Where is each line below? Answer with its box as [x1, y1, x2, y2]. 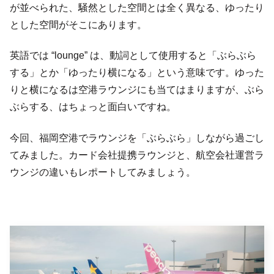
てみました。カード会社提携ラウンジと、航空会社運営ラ [10, 149, 264, 160]
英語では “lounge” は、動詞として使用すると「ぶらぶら [10, 50, 256, 61]
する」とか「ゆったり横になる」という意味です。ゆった [10, 67, 264, 78]
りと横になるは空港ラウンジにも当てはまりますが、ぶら [10, 84, 264, 95]
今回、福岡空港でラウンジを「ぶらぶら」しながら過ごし [10, 132, 264, 143]
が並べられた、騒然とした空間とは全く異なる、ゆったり [10, 2, 264, 13]
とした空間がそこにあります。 [10, 20, 147, 31]
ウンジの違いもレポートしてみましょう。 [10, 166, 196, 177]
